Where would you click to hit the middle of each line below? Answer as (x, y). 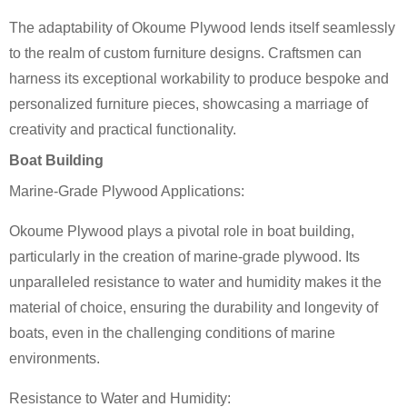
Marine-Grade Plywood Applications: (127, 191)
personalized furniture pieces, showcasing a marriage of (189, 104)
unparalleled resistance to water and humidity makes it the (195, 282)
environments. (55, 358)
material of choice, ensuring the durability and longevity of (194, 307)
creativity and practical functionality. (123, 129)
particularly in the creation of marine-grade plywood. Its (184, 256)
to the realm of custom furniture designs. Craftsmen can (185, 53)
